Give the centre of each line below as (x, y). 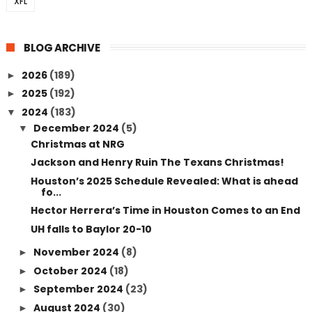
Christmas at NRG (77, 144)
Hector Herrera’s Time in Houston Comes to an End (165, 210)
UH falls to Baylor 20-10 (91, 229)
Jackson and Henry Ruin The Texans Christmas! (157, 162)
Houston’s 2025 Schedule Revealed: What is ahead (164, 181)
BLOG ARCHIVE (62, 48)
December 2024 (77, 128)
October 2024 (71, 271)
